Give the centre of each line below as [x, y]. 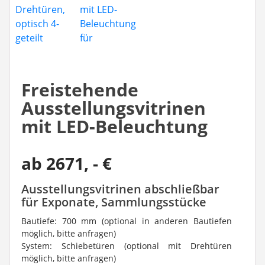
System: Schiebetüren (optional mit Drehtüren [127, 246]
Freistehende [80, 90]
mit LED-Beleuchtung [114, 126]
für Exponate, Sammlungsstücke [114, 202]
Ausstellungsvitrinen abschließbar [120, 189]
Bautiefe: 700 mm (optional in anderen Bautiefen [127, 221]
